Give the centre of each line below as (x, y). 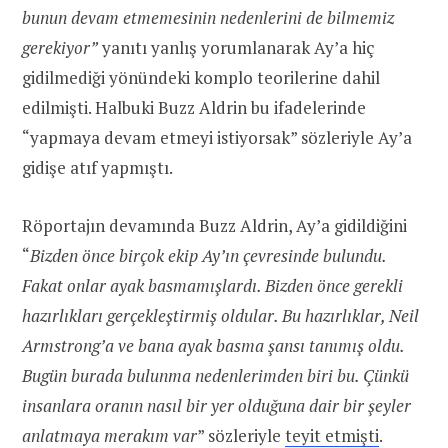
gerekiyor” (60, 47)
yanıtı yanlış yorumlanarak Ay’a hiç (236, 47)
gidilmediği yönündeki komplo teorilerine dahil (201, 77)
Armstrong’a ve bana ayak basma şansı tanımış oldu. (213, 345)
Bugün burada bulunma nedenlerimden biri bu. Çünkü (215, 375)
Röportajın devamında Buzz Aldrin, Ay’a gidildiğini (214, 225)
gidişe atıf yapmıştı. (97, 167)
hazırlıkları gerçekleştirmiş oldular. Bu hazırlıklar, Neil (220, 315)
